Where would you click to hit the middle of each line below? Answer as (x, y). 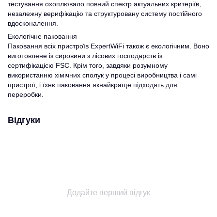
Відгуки (24, 120)
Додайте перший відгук (108, 192)
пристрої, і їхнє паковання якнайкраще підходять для (93, 85)
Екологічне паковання (42, 36)
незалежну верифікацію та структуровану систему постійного (105, 13)
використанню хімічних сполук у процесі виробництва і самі (102, 75)
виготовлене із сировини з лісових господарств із (85, 55)
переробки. (26, 94)
